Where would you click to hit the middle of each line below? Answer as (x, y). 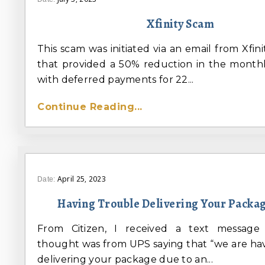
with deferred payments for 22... (116, 80)
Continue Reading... (90, 107)
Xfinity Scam (180, 24)
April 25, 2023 (82, 179)
